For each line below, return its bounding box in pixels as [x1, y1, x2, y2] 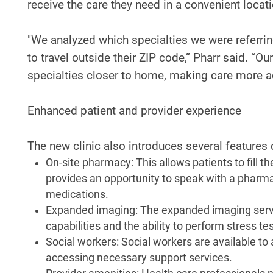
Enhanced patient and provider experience [27, 103, 241, 118]
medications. [46, 188, 108, 200]
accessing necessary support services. [46, 251, 232, 264]
